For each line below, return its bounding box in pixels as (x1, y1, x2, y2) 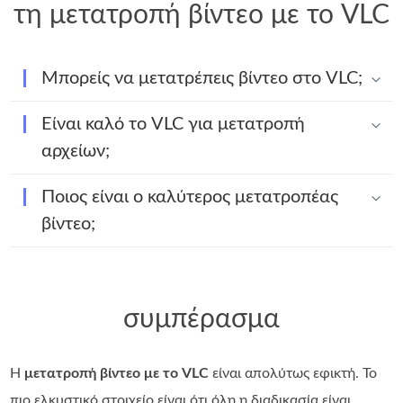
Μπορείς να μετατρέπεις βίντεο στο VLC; (41, 68, 363, 87)
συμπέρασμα (123, 305, 280, 333)
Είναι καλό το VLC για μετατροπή (41, 114, 306, 133)
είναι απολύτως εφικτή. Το (209, 365, 378, 381)
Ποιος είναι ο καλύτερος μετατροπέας (41, 187, 339, 206)
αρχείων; (41, 141, 111, 160)
